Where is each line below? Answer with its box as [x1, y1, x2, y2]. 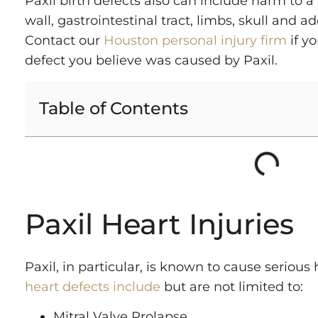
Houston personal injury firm [104, 33, 287, 49]
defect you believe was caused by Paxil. [25, 53, 278, 69]
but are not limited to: [160, 278, 303, 295]
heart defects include [25, 278, 160, 295]
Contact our [25, 33, 104, 49]
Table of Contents [39, 97, 188, 119]
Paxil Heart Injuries [25, 206, 294, 241]
